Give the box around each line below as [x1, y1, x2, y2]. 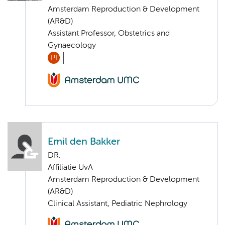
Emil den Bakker [48, 137, 120, 147]
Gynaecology [48, 41, 96, 50]
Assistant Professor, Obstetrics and [48, 29, 170, 38]
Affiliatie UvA [48, 164, 93, 172]
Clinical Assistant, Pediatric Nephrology [48, 200, 187, 208]
